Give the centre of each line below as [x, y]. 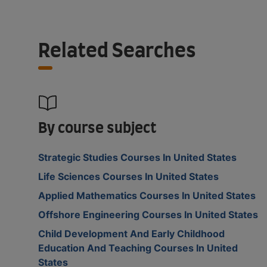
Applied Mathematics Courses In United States [147, 195]
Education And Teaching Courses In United [138, 248]
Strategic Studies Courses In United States [137, 157]
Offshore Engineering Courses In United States [148, 214]
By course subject [97, 128]
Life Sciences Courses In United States [128, 176]
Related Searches [117, 51]
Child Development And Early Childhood [131, 233]
